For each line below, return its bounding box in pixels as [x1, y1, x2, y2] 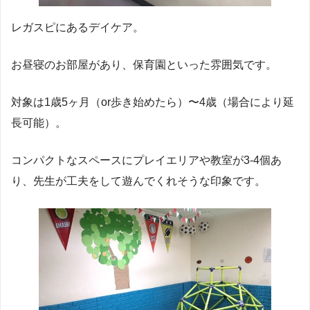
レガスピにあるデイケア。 [11, 21, 144, 34]
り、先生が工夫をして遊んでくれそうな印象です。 [11, 175, 266, 188]
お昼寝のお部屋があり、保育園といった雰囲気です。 [11, 59, 277, 71]
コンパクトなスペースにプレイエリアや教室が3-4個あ [11, 154, 282, 167]
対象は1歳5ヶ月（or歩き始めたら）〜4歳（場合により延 [11, 96, 294, 109]
